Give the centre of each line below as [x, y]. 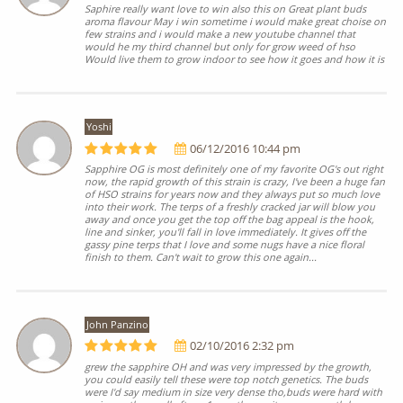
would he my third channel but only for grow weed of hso [220, 47]
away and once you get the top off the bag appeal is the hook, [230, 219]
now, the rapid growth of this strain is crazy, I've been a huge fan [235, 181]
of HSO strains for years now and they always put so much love [233, 193]
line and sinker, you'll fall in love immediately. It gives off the [226, 231]
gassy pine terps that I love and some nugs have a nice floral [225, 244]
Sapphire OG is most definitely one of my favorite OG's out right [234, 168]
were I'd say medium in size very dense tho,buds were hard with [234, 391]
